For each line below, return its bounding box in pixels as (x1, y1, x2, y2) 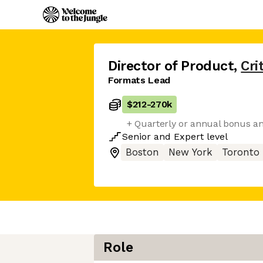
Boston (126, 147, 159, 158)
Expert (174, 131, 204, 142)
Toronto (222, 147, 259, 158)
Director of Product (108, 58, 234, 74)
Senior (122, 131, 151, 142)
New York (168, 147, 213, 158)
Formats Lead (108, 75, 171, 86)
